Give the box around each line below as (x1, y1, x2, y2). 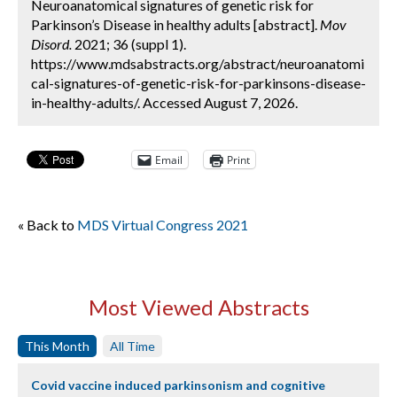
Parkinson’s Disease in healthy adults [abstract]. (31, 16, 320, 33)
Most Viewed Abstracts (88, 294, 309, 320)
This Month (25, 339, 90, 354)
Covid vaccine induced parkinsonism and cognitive (31, 378, 325, 393)
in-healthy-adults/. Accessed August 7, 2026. (31, 94, 298, 111)
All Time (110, 339, 155, 354)
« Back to (18, 216, 77, 233)
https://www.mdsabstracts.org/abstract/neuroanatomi (31, 55, 364, 72)
